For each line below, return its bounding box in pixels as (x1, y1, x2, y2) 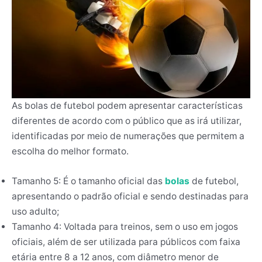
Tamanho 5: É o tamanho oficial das (12, 175, 165, 187)
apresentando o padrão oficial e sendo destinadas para (12, 191, 249, 202)
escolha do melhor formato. (12, 146, 129, 157)
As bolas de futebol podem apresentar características (12, 100, 243, 112)
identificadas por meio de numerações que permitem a (12, 130, 244, 142)
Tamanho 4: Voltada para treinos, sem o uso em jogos (12, 221, 238, 233)
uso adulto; (12, 206, 59, 218)
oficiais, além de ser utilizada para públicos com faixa (12, 236, 240, 248)
